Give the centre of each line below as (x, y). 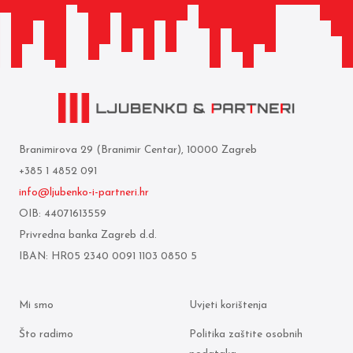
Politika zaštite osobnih (246, 335)
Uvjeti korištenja (228, 305)
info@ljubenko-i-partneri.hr (84, 192)
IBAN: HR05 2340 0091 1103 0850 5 (108, 256)
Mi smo (36, 305)
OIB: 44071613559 (63, 214)
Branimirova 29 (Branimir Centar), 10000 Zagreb (138, 150)
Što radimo (46, 335)
